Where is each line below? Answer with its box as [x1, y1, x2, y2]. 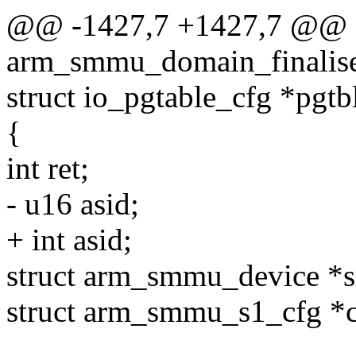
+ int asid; [6, 222, 132, 257]
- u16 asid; [6, 187, 139, 222]
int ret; [6, 151, 89, 186]
